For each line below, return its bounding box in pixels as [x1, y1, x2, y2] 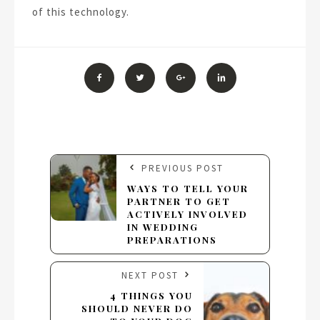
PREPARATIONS [126, 234, 221, 246]
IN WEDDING [126, 221, 199, 234]
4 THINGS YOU [110, 289, 194, 302]
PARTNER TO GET [126, 195, 231, 208]
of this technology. [32, 5, 129, 19]
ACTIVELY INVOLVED [126, 208, 248, 221]
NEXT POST [121, 269, 183, 282]
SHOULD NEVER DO [81, 302, 194, 315]
